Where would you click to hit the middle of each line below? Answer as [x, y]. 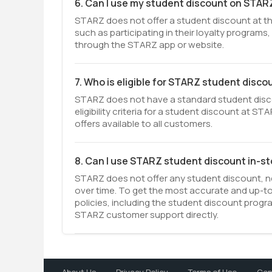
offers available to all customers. [144, 124]
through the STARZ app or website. [149, 45]
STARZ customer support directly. [147, 215]
